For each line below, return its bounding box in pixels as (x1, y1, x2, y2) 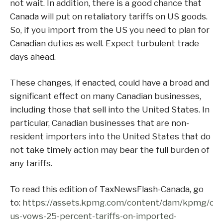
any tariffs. (10, 158, 52, 168)
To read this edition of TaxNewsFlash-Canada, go (10, 184, 204, 194)
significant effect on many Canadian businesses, (10, 91, 201, 101)
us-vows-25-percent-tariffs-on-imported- (10, 211, 177, 221)
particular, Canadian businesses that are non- (10, 118, 189, 128)
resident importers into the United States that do (10, 131, 211, 141)
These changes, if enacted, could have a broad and (10, 78, 209, 88)
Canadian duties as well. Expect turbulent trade (10, 38, 199, 48)
